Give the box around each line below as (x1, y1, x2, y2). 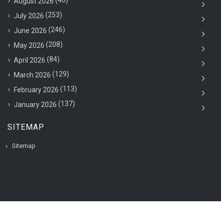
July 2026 (14, 12, 44, 20)
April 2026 (14, 56, 45, 64)
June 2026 (14, 27, 47, 35)
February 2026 (14, 86, 59, 94)
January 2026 (14, 101, 57, 109)
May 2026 (14, 41, 44, 49)
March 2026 (14, 71, 51, 79)
